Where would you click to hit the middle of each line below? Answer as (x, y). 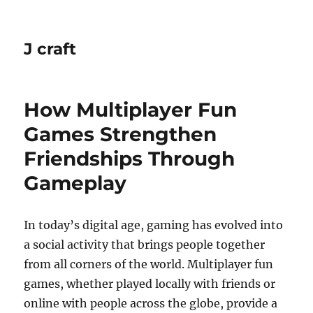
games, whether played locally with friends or (150, 284)
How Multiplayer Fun (131, 110)
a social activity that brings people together (145, 245)
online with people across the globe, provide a (151, 303)
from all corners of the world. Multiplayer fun (149, 264)
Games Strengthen (121, 134)
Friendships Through (130, 159)
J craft (50, 49)
